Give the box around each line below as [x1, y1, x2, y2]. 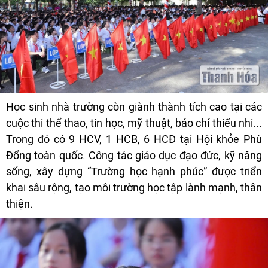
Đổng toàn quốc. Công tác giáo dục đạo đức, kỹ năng [6, 149, 262, 162]
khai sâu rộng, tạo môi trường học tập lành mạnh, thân [6, 181, 262, 194]
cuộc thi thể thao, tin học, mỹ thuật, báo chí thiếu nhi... [6, 117, 262, 130]
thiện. [6, 197, 33, 211]
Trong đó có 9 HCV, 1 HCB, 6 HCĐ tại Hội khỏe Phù [6, 133, 262, 146]
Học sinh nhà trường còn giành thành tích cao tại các [6, 100, 262, 114]
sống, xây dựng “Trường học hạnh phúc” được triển [6, 165, 262, 178]
